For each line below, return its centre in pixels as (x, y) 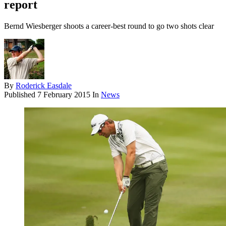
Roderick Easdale (44, 86)
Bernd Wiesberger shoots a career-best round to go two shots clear (109, 26)
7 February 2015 (64, 95)
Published (21, 95)
